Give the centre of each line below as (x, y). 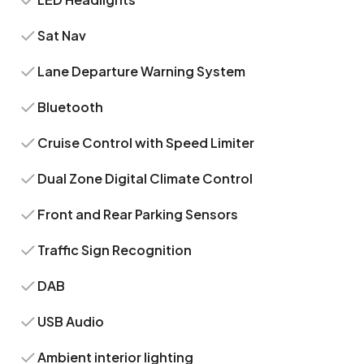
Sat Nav (62, 35)
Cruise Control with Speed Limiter (146, 143)
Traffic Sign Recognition (115, 250)
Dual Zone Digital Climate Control (145, 178)
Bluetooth (71, 107)
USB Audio (71, 321)
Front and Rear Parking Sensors (138, 214)
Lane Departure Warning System (142, 71)
